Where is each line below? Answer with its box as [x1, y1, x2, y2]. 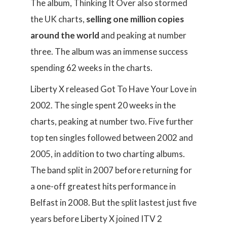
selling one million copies [86, 14, 184, 24]
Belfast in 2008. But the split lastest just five [30, 197, 197, 208]
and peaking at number [99, 30, 186, 41]
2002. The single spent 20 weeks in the [30, 100, 176, 110]
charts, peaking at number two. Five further [30, 116, 194, 127]
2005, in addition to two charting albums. [30, 148, 185, 159]
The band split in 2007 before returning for [30, 165, 192, 175]
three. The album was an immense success [30, 46, 188, 57]
